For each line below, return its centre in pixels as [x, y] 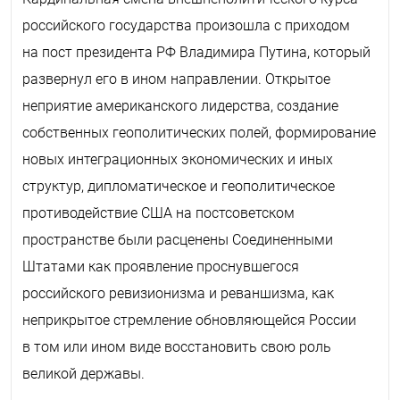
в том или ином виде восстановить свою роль [177, 346]
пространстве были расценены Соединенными [178, 239]
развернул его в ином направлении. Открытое [176, 79]
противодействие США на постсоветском [158, 212]
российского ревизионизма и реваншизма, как [178, 293]
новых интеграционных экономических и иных [178, 159]
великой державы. [83, 373]
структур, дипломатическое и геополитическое [179, 186]
